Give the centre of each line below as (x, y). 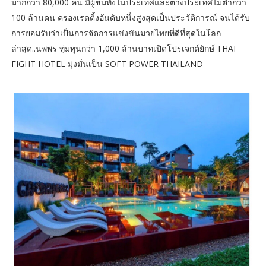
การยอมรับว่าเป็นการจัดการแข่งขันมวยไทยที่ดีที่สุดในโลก (116, 33)
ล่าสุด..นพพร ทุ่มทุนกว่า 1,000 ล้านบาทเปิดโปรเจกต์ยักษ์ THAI (123, 48)
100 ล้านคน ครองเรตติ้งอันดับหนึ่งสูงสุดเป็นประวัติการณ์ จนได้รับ (130, 17)
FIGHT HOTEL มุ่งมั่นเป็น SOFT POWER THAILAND (108, 64)
